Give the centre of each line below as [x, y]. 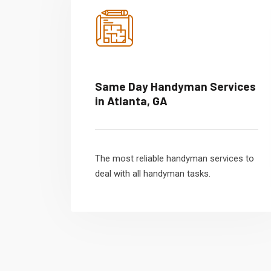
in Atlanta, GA [131, 101]
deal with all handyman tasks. [153, 174]
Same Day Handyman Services [175, 86]
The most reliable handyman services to [175, 158]
